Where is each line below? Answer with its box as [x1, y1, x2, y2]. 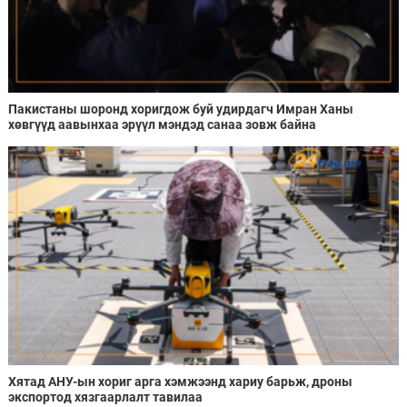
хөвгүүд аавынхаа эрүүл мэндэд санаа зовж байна [7, 116, 316, 132]
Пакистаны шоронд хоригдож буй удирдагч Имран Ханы [7, 101, 353, 116]
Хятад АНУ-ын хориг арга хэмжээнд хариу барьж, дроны [7, 373, 352, 389]
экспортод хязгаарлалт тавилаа [7, 389, 203, 404]
